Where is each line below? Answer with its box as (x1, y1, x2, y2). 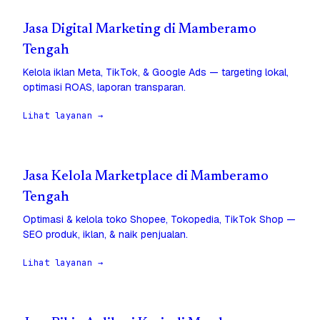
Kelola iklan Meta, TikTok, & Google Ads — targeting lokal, (23, 66, 289, 79)
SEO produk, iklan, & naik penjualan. (23, 228, 188, 241)
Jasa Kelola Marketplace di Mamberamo (23, 170, 269, 184)
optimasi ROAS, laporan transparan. (23, 81, 186, 94)
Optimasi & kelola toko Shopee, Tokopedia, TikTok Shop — (23, 213, 296, 226)
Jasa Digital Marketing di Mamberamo (23, 23, 256, 37)
